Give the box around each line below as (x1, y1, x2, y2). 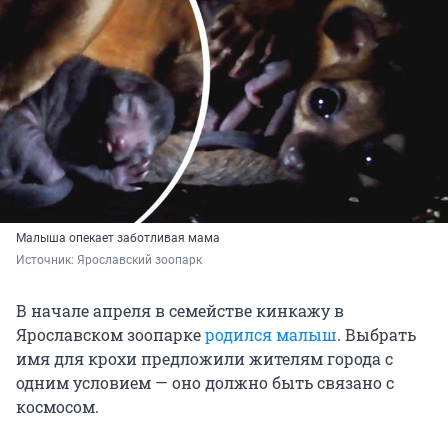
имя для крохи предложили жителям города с (16, 348, 393, 370)
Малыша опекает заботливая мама (16, 231, 220, 246)
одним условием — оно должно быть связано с (16, 372, 394, 394)
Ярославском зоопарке (16, 324, 205, 346)
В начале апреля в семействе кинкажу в (16, 300, 344, 322)
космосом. (16, 396, 99, 418)
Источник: (16, 253, 77, 268)
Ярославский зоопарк (77, 253, 202, 268)
